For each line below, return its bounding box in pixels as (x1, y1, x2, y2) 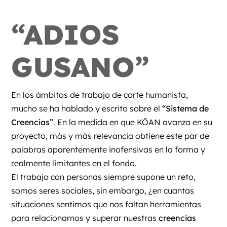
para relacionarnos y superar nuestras (11, 212, 159, 223)
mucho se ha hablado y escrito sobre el (11, 103, 163, 113)
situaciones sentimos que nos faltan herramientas (11, 199, 202, 209)
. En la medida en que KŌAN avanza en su (53, 117, 213, 127)
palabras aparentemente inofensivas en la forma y (11, 144, 206, 155)
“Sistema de (162, 103, 209, 113)
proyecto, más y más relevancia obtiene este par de (11, 130, 210, 141)
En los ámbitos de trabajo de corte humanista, (11, 89, 188, 100)
